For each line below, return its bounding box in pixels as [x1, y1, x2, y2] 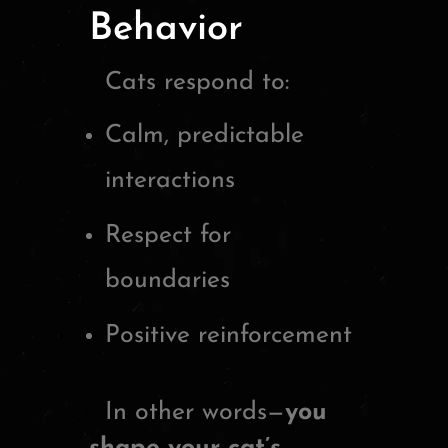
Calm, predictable [105, 122, 304, 148]
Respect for [105, 222, 231, 248]
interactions [105, 167, 235, 193]
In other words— [89, 400, 285, 426]
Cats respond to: [89, 69, 289, 95]
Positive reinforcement [105, 322, 352, 348]
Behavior [89, 9, 243, 49]
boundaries [105, 267, 230, 293]
